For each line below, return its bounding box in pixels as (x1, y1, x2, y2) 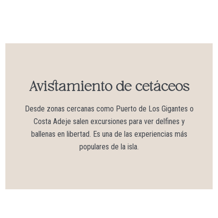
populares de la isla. (79, 142, 139, 151)
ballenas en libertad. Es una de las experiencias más (31, 129, 187, 139)
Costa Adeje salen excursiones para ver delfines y (33, 116, 185, 126)
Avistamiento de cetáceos (29, 80, 189, 94)
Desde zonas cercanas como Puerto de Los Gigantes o (24, 104, 194, 113)
